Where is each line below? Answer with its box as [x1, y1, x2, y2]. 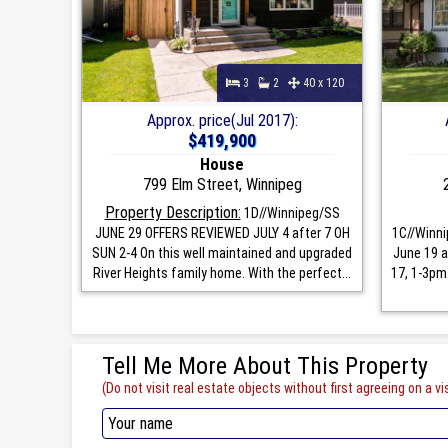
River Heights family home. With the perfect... [93, 264, 351, 281]
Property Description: [104, 202, 241, 222]
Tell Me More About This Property [102, 351, 428, 380]
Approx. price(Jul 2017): [146, 110, 298, 130]
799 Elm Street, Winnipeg [142, 174, 302, 194]
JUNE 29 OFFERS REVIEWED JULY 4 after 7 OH [94, 224, 350, 241]
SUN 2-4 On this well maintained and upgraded [92, 244, 352, 261]
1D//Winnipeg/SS [240, 204, 340, 221]
